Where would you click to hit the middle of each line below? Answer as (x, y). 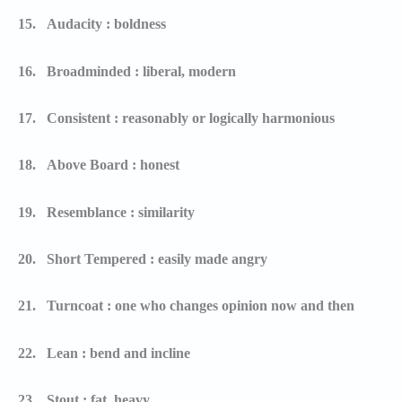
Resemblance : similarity (121, 212)
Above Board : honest (113, 165)
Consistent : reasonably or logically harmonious (191, 118)
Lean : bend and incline (118, 353)
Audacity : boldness (106, 24)
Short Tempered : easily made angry (157, 258)
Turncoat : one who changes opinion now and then (201, 306)
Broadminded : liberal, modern (141, 71)
